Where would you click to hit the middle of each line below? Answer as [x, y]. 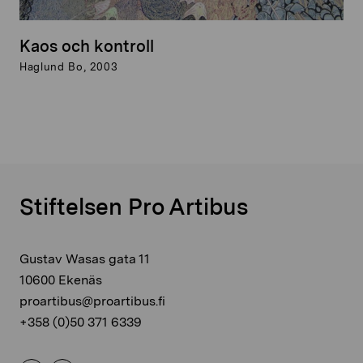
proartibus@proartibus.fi [92, 301]
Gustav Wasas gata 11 [85, 258]
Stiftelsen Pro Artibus [134, 206]
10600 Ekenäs [61, 280]
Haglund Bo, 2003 [69, 66]
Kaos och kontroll [87, 46]
